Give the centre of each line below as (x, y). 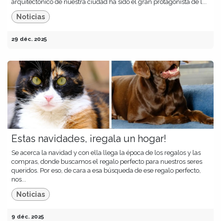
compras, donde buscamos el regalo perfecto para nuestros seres (107, 162)
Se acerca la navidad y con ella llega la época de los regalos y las (106, 153)
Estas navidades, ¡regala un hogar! (89, 139)
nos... (19, 180)
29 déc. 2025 (29, 39)
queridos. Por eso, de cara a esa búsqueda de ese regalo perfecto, (106, 171)
